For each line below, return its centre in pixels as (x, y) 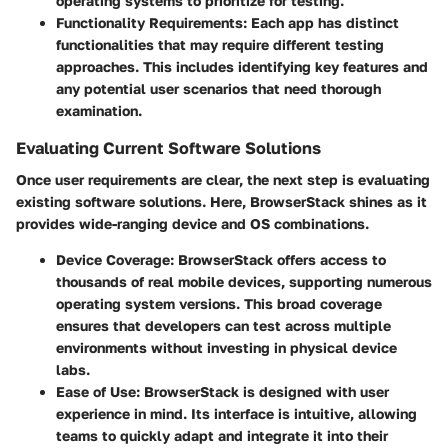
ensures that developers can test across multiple (223, 326)
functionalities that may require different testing (220, 45)
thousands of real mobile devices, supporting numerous (244, 282)
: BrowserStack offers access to (278, 260)
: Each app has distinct (321, 23)
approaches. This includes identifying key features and (242, 67)
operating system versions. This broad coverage (219, 304)
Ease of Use (96, 392)
